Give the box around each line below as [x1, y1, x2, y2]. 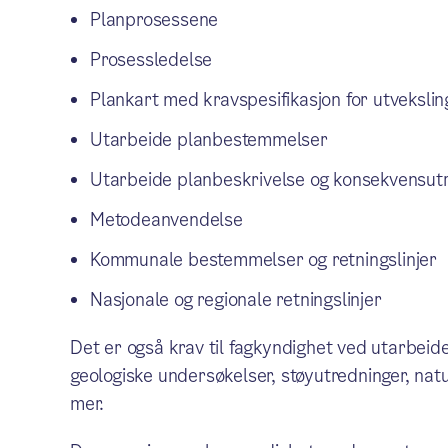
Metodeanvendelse [89, 207, 243, 232]
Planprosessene [89, 7, 219, 32]
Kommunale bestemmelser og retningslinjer [89, 247, 437, 272]
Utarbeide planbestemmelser [89, 127, 328, 152]
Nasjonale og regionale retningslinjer [89, 287, 382, 312]
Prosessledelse [89, 47, 213, 72]
